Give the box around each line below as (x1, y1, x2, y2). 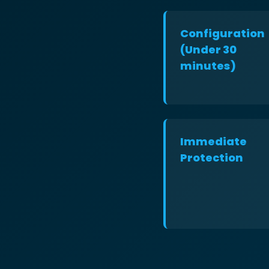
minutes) (180, 58, 236, 73)
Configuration (180, 26, 265, 41)
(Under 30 (180, 42, 237, 57)
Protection (180, 150, 243, 165)
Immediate (180, 134, 247, 149)
